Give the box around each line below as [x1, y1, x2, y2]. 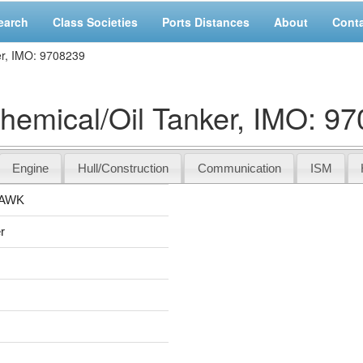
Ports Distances [162, 14, 250, 30]
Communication [197, 160, 281, 175]
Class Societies [53, 14, 138, 30]
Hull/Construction [77, 160, 169, 175]
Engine [11, 160, 49, 175]
